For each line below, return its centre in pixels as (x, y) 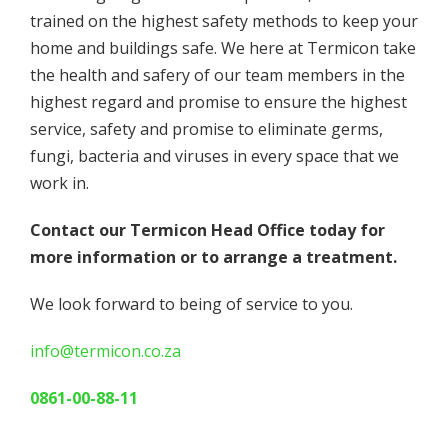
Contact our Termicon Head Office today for (207, 229)
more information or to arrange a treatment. (213, 256)
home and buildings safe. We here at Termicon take (223, 47)
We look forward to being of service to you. (191, 303)
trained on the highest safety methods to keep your (224, 20)
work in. (61, 182)
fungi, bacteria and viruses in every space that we (214, 155)
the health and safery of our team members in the (217, 74)
